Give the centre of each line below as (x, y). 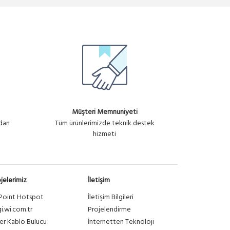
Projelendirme (109, 210)
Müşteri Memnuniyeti (104, 112)
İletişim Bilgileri (111, 197)
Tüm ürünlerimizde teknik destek (104, 123)
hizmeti (104, 134)
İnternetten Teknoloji (121, 222)
